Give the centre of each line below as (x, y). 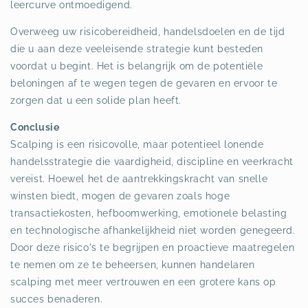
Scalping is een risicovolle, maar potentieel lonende (137, 144)
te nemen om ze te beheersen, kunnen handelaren (133, 264)
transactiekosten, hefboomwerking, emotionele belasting (149, 213)
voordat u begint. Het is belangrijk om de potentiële (137, 66)
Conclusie (35, 127)
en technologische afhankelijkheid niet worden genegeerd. (153, 230)
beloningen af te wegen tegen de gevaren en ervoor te (144, 83)
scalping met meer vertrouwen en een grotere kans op (143, 282)
